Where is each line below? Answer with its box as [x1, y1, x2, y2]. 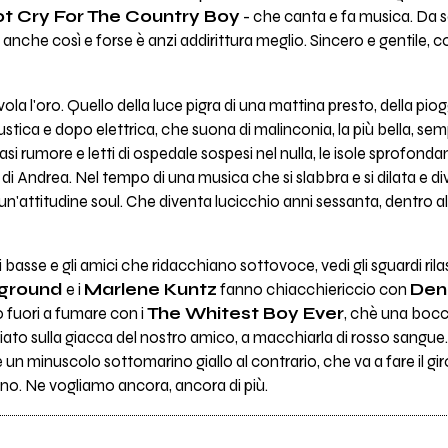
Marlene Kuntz [83, 280, 217, 301]
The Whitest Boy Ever [146, 304, 344, 325]
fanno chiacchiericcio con [216, 280, 410, 301]
